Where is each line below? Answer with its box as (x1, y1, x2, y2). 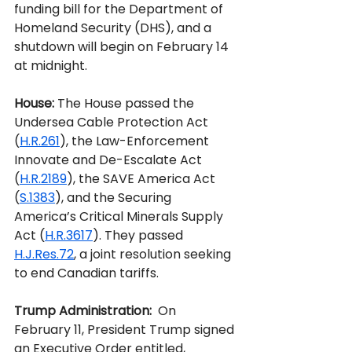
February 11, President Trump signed (14, 321, 237, 339)
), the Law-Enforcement (60, 132, 212, 150)
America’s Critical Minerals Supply (14, 207, 226, 225)
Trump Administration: (14, 302, 152, 320)
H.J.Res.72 (14, 245, 74, 263)
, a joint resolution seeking (74, 245, 234, 263)
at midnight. (14, 57, 87, 75)
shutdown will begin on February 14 (14, 38, 232, 56)
